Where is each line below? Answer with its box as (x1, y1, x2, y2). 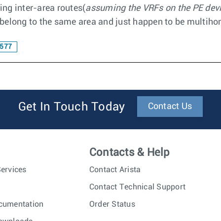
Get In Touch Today (18, 101, 125, 113)
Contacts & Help (89, 147, 170, 158)
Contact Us (147, 102, 192, 111)
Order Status (89, 200, 135, 208)
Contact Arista (89, 166, 141, 174)
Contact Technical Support (89, 183, 186, 191)
